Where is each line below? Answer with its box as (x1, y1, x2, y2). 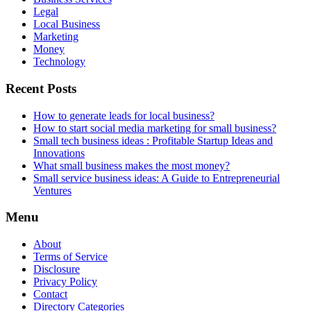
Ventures (33, 184, 72, 196)
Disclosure (33, 263, 80, 276)
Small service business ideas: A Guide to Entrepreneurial (33, 171, 280, 184)
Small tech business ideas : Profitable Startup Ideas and (33, 134, 273, 146)
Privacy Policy (33, 276, 97, 288)
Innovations (33, 146, 85, 159)
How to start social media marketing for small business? (33, 121, 276, 134)
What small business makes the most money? (33, 159, 230, 171)
